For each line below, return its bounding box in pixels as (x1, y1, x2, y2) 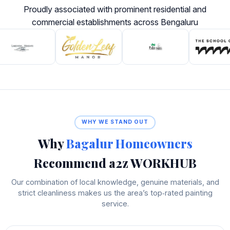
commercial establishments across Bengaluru (32, 17, 198, 28)
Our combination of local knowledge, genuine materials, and (11, 177, 219, 186)
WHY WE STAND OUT (82, 119, 148, 126)
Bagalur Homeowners (66, 135, 193, 151)
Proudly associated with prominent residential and (24, 4, 206, 15)
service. (101, 199, 129, 208)
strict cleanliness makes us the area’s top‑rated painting (17, 188, 213, 197)
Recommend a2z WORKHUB (33, 154, 197, 171)
